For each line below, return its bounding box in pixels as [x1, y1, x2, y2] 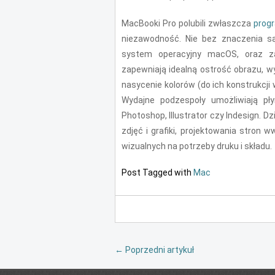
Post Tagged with [121, 167, 193, 177]
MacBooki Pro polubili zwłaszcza [121, 18, 254, 28]
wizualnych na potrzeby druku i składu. [121, 141, 272, 151]
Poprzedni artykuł [123, 244, 194, 255]
